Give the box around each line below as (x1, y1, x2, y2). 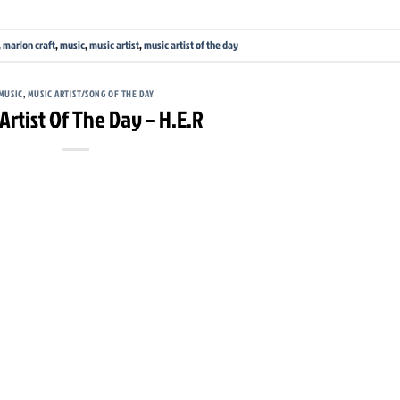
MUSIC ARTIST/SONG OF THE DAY (27, 87, 154, 102)
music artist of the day (144, 37, 238, 54)
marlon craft (3, 37, 55, 54)
